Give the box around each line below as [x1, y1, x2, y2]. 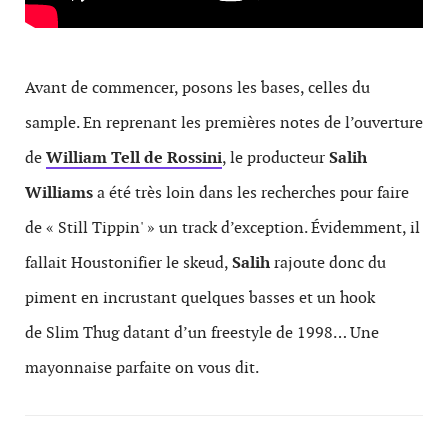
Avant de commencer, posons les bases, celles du [25, 77, 370, 98]
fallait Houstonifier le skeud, [25, 252, 232, 273]
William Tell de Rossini [46, 147, 222, 168]
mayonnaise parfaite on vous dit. [25, 357, 259, 378]
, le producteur [222, 147, 329, 168]
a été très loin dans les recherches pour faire [93, 182, 409, 203]
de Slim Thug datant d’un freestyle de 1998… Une [25, 322, 379, 343]
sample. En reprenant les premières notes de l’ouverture [25, 112, 423, 133]
